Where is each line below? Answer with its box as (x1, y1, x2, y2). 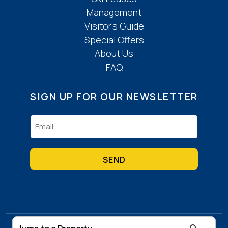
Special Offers (84, 33, 144, 46)
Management (87, 6, 141, 18)
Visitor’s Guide (84, 19, 144, 32)
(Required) (32, 128, 67, 137)
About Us (95, 47, 133, 60)
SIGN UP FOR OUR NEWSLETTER (30, 90, 198, 103)
